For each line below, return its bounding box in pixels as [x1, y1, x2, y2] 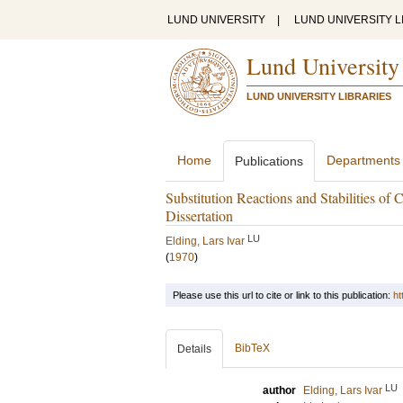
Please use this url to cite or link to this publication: [173, 290, 393, 300]
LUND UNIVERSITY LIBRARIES [246, 91, 391, 102]
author [263, 384, 296, 397]
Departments [327, 153, 400, 167]
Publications [235, 154, 303, 168]
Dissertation [166, 206, 233, 225]
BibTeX [235, 342, 270, 354]
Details [177, 343, 211, 355]
